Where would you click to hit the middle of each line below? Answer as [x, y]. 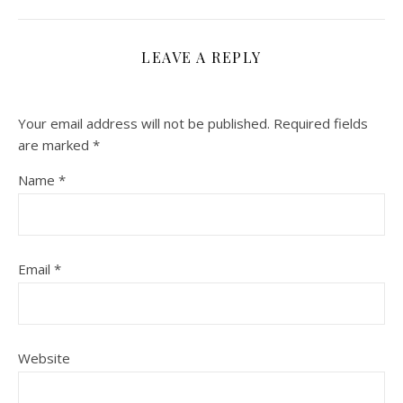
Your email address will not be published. [144, 124]
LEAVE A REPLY [201, 58]
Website [44, 358]
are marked [55, 145]
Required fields [321, 124]
